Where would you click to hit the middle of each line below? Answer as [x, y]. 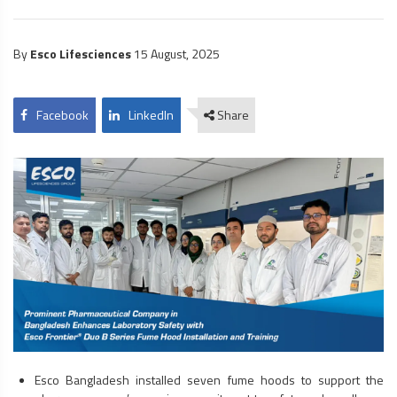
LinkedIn [151, 114]
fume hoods [261, 380]
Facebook [62, 114]
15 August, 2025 [175, 54]
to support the [339, 380]
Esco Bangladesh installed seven [131, 380]
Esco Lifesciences [81, 54]
